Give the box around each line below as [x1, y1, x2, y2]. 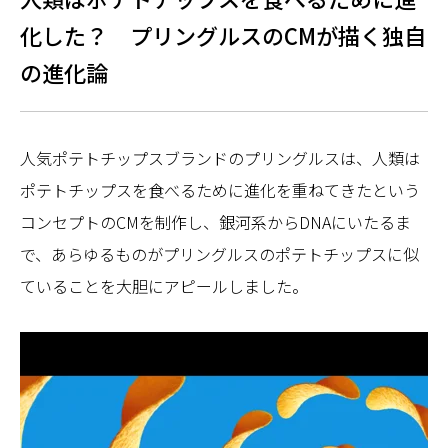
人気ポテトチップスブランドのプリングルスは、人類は [20, 146, 420, 170]
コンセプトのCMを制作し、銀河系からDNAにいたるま [20, 210, 411, 234]
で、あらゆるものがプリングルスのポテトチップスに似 [20, 242, 419, 266]
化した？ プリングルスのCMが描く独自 [20, 19, 426, 51]
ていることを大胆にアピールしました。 [20, 274, 308, 298]
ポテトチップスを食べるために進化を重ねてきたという [20, 178, 420, 202]
